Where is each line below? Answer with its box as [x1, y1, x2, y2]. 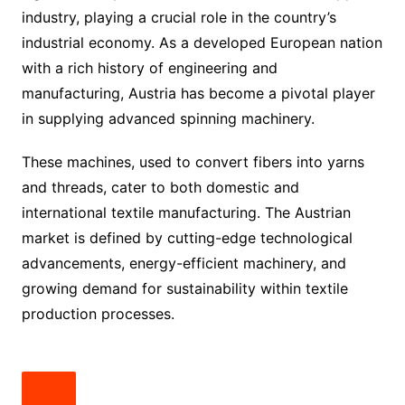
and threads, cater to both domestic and [21, 177, 299, 196]
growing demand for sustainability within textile [21, 278, 348, 297]
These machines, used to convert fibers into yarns [21, 152, 364, 171]
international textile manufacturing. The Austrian [21, 202, 351, 221]
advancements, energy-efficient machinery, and [21, 253, 346, 272]
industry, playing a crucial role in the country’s [21, 7, 336, 26]
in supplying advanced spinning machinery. [21, 108, 315, 127]
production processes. [21, 304, 174, 323]
